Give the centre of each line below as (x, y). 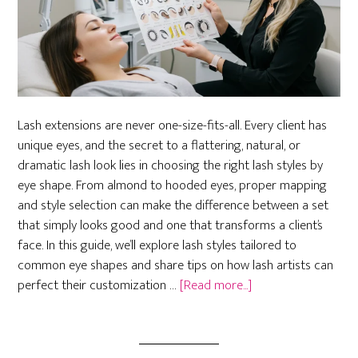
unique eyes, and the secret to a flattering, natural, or (159, 146)
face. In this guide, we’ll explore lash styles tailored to (157, 246)
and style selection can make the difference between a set (173, 206)
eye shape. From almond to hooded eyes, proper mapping (173, 186)
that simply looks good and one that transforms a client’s (171, 226)
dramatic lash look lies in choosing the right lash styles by (171, 166)
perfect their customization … (99, 286)
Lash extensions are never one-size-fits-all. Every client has (173, 126)
